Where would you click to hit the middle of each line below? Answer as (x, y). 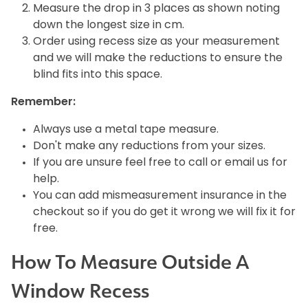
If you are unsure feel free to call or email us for (160, 163)
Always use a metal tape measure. (126, 130)
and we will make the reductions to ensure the (158, 58)
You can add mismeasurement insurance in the (160, 196)
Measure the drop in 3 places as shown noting (156, 9)
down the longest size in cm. (109, 25)
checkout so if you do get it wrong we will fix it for (164, 212)
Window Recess (80, 291)
